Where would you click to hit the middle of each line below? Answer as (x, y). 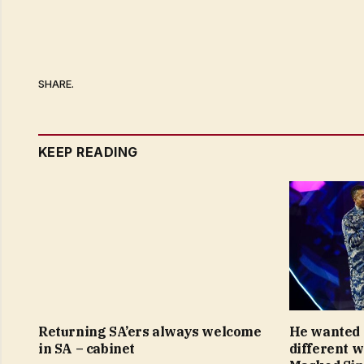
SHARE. (56, 83)
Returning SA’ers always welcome (150, 332)
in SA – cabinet (87, 349)
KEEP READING (88, 152)
